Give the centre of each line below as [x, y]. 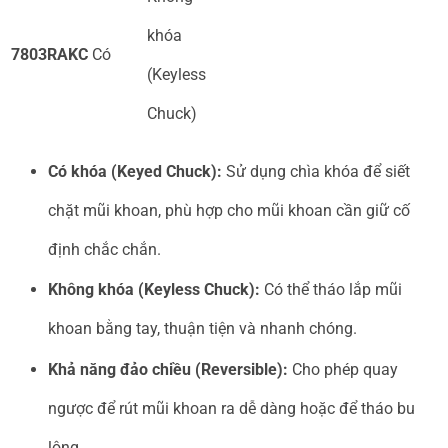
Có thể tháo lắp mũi [331, 290]
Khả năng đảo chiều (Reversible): [168, 370]
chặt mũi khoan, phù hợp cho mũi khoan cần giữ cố [229, 210]
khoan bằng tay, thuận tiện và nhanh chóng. [202, 329]
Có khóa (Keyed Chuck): [135, 171]
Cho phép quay [343, 370]
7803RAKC [49, 55]
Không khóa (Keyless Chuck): [154, 290]
